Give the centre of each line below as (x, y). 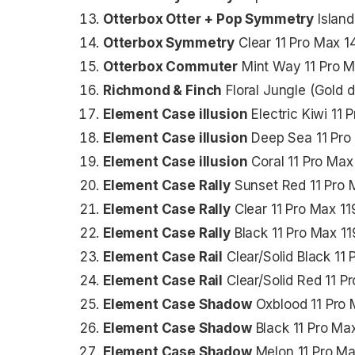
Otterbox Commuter (171, 66)
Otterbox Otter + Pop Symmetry (209, 19)
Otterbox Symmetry (169, 42)
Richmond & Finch (163, 90)
